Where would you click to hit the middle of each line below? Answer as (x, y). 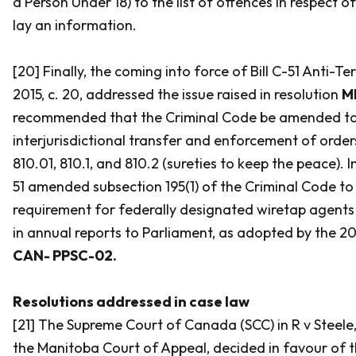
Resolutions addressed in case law (131, 302)
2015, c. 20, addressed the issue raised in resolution (177, 94)
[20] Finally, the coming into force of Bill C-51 (156, 71)
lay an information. (75, 25)
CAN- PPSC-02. (65, 255)
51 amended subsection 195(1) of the (129, 186)
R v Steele (323, 325)
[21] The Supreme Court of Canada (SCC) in (152, 325)
